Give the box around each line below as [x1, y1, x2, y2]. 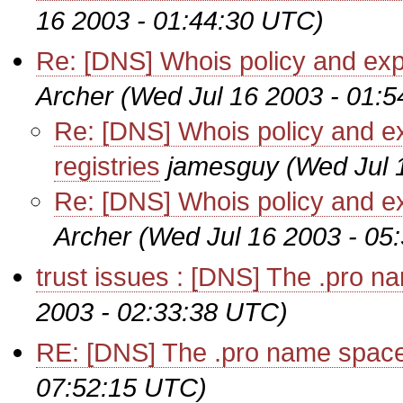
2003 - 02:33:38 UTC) [36, 297, 288, 327]
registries [54, 151, 160, 181]
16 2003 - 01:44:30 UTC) [36, 5, 324, 35]
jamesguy [167, 151, 279, 181]
